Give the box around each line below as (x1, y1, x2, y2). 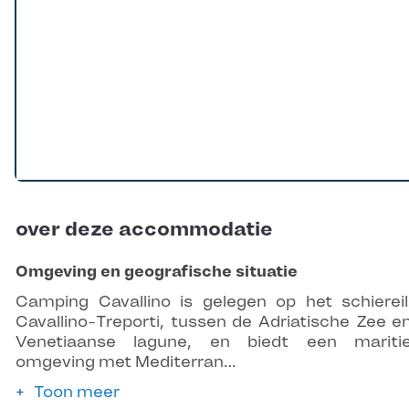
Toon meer (34, 383, 120, 402)
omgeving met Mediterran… (16, 352, 236, 372)
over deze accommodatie (16, 217, 273, 242)
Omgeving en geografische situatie (16, 262, 298, 281)
